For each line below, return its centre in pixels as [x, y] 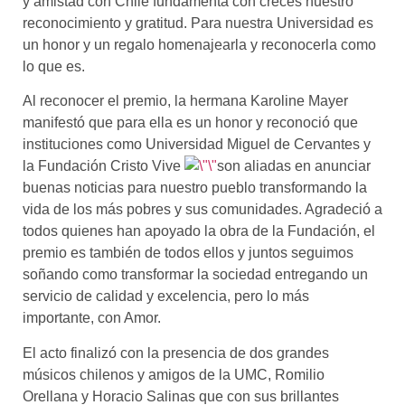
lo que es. [54, 66]
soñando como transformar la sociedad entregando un [195, 275]
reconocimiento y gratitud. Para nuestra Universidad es [198, 23]
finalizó [95, 353]
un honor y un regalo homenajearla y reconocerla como [199, 44]
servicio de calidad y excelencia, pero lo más [166, 297]
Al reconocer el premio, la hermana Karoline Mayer [185, 101]
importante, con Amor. [92, 318]
